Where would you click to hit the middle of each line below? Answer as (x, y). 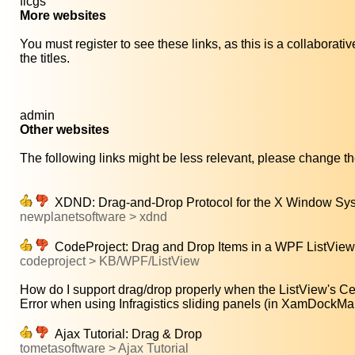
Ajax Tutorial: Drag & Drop (125, 334)
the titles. (45, 59)
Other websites (65, 130)
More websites (63, 16)
